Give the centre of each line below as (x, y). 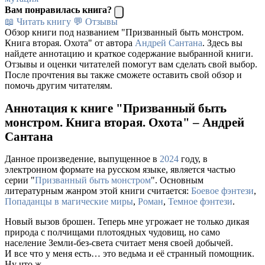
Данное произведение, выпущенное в (82, 159)
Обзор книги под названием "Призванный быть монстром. (124, 32)
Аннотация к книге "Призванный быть (116, 108)
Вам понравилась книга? (58, 9)
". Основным (177, 180)
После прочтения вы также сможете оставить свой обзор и (123, 75)
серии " (20, 180)
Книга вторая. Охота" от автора (70, 43)
